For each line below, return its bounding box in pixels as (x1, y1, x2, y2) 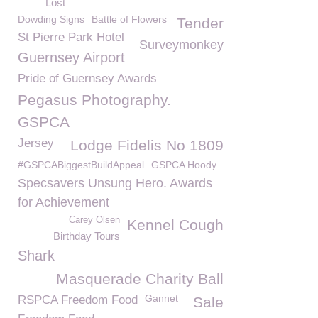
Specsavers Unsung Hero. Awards (18, 176, 212, 190)
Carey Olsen (69, 215, 120, 225)
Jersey (18, 136, 54, 150)
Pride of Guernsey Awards (18, 72, 157, 85)
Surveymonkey (139, 38, 224, 52)
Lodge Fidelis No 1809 (70, 137, 224, 153)
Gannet (145, 292, 178, 304)
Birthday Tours (53, 230, 120, 242)
